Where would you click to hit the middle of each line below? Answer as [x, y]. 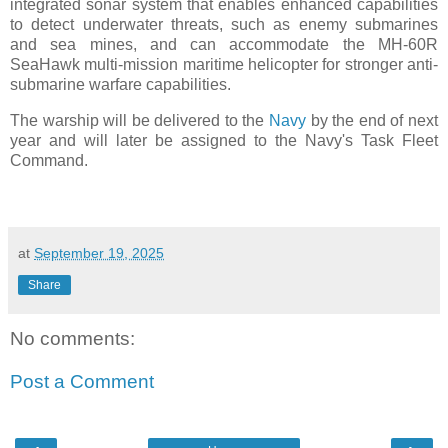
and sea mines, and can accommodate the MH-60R [224, 45]
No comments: [72, 338]
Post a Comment [82, 382]
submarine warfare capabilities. [120, 85]
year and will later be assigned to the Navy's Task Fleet [224, 141]
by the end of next [374, 121]
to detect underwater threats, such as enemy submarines [224, 25]
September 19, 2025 [99, 252]
